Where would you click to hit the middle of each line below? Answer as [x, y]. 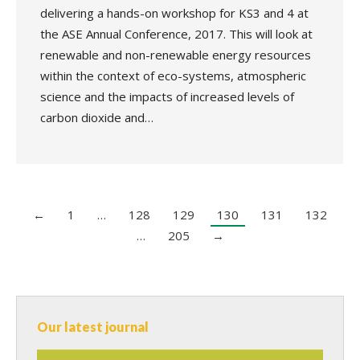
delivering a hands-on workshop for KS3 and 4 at [174, 13]
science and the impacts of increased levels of [167, 96]
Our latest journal [93, 327]
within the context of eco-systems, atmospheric [173, 76]
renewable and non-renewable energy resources [176, 55]
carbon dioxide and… [97, 117]
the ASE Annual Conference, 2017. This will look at [176, 34]
